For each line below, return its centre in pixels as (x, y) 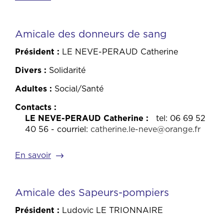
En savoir (33, 155)
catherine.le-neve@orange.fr (145, 129)
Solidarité (67, 70)
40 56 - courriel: (58, 129)
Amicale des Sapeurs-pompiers (92, 193)
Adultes (31, 89)
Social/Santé (79, 89)
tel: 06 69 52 (181, 118)
